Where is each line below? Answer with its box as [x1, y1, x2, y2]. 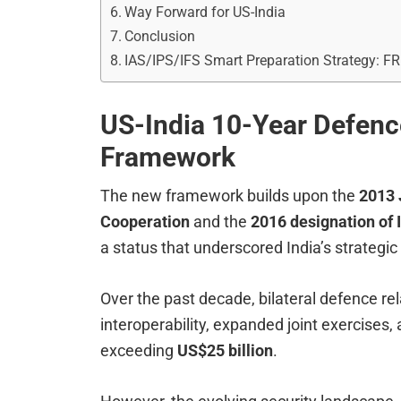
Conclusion [124, 28, 196, 46]
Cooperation [100, 212, 190, 232]
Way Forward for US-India [124, 4, 290, 21]
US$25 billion [177, 341, 273, 361]
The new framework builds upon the [100, 186, 359, 206]
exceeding [100, 341, 177, 361]
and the [190, 212, 251, 232]
